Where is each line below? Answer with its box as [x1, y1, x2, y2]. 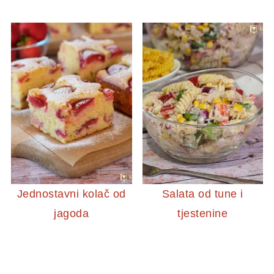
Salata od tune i [161, 187, 243, 200]
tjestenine [177, 207, 228, 220]
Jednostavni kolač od [17, 187, 126, 200]
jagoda [54, 207, 89, 220]
